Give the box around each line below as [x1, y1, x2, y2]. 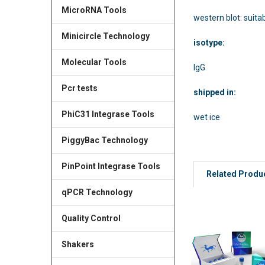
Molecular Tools [61, 57, 127, 67]
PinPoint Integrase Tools [61, 161, 160, 171]
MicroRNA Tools [61, 5, 127, 15]
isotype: [193, 37, 225, 47]
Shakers [61, 239, 94, 249]
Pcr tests [61, 83, 98, 93]
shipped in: [193, 87, 237, 97]
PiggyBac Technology [61, 135, 148, 145]
